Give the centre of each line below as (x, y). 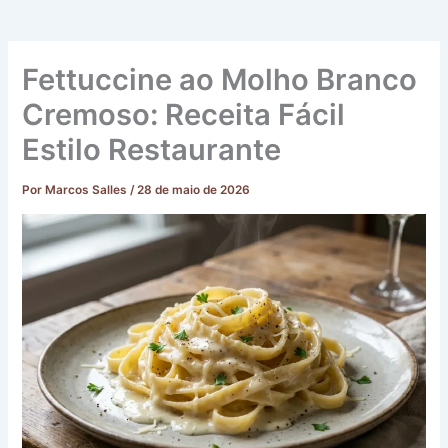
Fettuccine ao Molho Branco (220, 80)
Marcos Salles (88, 190)
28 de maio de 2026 (194, 190)
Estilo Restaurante (152, 150)
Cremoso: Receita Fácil (184, 115)
